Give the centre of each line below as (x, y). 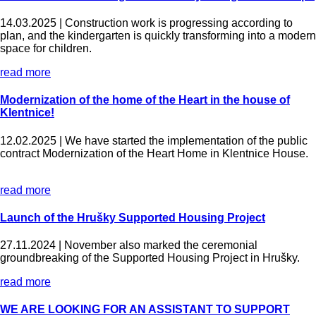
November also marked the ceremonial (161, 245)
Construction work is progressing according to (179, 23)
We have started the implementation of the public (186, 140)
